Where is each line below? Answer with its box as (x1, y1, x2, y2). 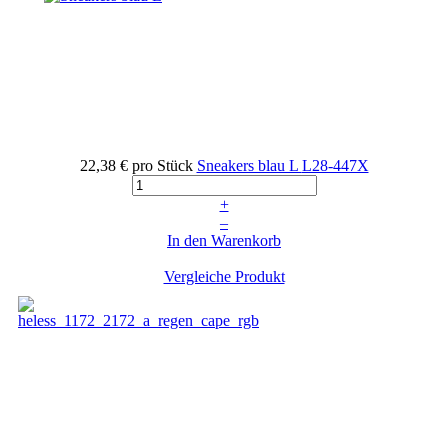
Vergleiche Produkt (163, 267, 285, 285)
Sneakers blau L (196, 156, 302, 174)
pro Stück (131, 156, 193, 174)
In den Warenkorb (167, 231, 281, 249)
